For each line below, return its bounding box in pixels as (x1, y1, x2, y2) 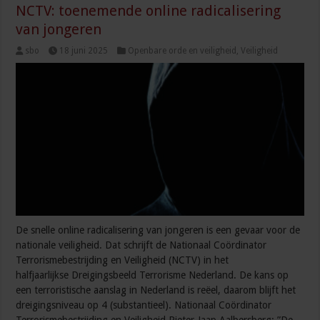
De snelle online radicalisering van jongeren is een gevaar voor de (16, 224, 301, 236)
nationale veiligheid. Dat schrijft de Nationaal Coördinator (16, 239, 267, 251)
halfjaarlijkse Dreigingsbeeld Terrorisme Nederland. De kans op (16, 269, 289, 281)
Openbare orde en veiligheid (128, 45, 237, 56)
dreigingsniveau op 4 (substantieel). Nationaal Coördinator (16, 299, 272, 311)
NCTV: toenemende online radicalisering (16, 1, 281, 19)
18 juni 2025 (59, 45, 109, 56)
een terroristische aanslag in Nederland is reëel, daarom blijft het (16, 284, 296, 296)
